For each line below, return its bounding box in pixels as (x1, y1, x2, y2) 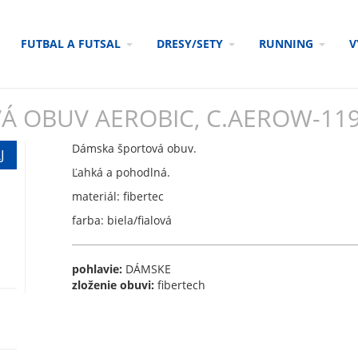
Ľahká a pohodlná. (71, 165, 170, 180)
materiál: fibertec (71, 189, 164, 204)
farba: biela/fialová (71, 213, 172, 228)
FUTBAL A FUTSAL (21, 36, 121, 51)
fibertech (153, 277, 205, 292)
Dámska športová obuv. (71, 141, 197, 156)
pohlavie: (71, 261, 122, 276)
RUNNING (259, 36, 313, 51)
